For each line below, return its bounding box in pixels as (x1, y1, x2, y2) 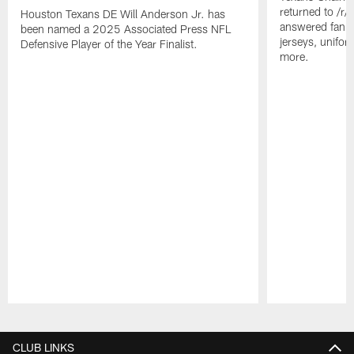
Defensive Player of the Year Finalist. (21, 36, 198, 51)
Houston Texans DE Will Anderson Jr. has (21, 6, 226, 21)
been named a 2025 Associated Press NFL (21, 21, 232, 36)
